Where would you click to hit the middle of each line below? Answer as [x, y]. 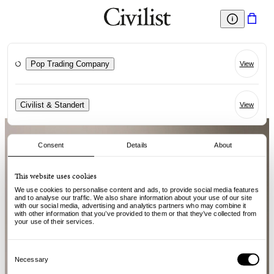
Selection [21, 258]
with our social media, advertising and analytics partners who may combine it [131, 206]
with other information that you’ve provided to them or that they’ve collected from [136, 214]
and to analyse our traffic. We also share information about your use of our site [133, 198]
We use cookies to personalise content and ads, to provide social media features [137, 190]
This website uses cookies [56, 176]
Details [137, 145]
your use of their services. [54, 222]
